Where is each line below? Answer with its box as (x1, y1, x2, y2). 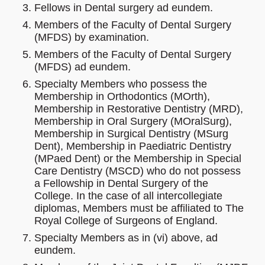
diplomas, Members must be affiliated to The (34, 202, 244, 215)
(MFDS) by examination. (34, 31, 149, 44)
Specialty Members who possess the (34, 78, 207, 91)
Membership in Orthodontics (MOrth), (34, 91, 210, 103)
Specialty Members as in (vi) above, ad (34, 232, 218, 244)
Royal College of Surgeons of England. (34, 215, 218, 227)
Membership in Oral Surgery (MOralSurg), (34, 115, 232, 128)
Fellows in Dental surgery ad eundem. (34, 2, 213, 14)
